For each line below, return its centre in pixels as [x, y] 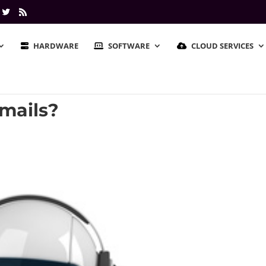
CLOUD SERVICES [222, 46]
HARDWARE [56, 46]
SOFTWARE [129, 46]
